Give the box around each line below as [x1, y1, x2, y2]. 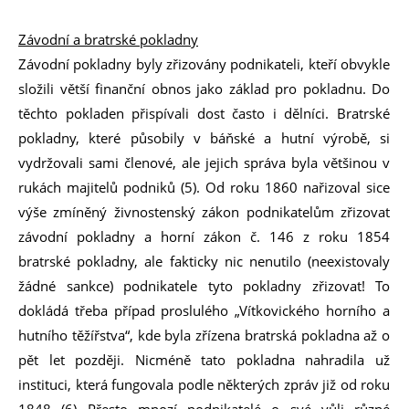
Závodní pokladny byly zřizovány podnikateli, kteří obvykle [18, 55, 390, 73]
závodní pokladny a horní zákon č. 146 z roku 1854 [18, 227, 390, 246]
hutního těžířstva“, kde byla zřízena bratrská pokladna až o [18, 326, 390, 344]
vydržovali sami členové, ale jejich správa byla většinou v [18, 153, 390, 172]
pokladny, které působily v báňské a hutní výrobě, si [18, 129, 390, 147]
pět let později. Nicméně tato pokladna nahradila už [18, 351, 390, 369]
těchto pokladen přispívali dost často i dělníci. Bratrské [18, 104, 390, 122]
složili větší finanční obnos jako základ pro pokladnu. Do [18, 79, 390, 98]
